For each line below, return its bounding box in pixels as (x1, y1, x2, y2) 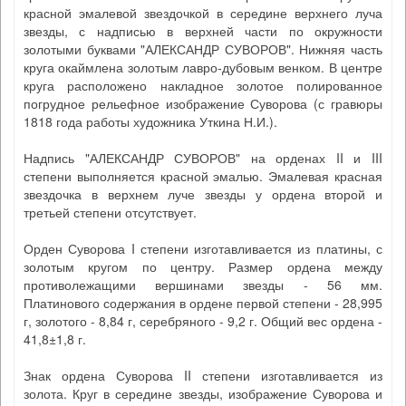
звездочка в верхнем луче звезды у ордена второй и (24, 185, 382, 203)
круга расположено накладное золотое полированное (24, 76, 382, 94)
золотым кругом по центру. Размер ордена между (24, 257, 382, 275)
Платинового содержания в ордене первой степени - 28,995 (24, 294, 382, 312)
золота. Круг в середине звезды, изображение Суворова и (24, 384, 382, 402)
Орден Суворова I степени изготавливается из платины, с (24, 239, 382, 257)
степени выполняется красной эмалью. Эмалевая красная (24, 167, 382, 185)
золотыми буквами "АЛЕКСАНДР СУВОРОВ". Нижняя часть (24, 40, 382, 58)
